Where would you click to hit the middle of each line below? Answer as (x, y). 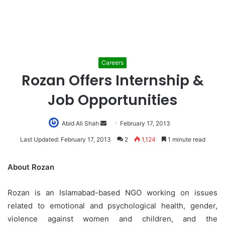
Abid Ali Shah (80, 124)
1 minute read (186, 140)
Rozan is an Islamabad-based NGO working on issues (113, 193)
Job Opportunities (113, 100)
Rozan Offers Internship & (113, 81)
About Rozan (31, 167)
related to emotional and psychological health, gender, (113, 206)
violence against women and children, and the (113, 219)
